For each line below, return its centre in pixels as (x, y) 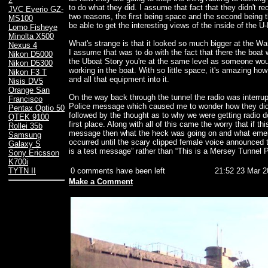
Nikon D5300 (31, 63)
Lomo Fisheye (33, 28)
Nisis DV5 (26, 81)
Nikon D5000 (31, 54)
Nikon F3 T (28, 72)
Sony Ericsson (34, 153)
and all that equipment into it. (119, 80)
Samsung (25, 135)
